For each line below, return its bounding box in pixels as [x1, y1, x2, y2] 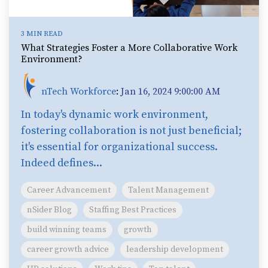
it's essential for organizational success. [21, 139, 218, 154]
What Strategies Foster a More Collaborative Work [21, 41, 237, 54]
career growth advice [27, 243, 109, 255]
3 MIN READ [21, 29, 63, 38]
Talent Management [128, 184, 209, 196]
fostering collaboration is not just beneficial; [21, 123, 242, 138]
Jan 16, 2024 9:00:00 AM [121, 85, 220, 98]
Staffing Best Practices [89, 204, 176, 215]
